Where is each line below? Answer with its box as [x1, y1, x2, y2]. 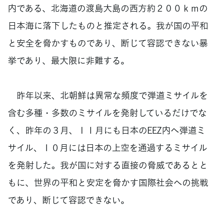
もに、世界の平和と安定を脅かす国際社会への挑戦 [8, 175, 208, 189]
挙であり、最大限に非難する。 [8, 53, 129, 67]
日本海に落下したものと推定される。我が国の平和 [8, 18, 208, 32]
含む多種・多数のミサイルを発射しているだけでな [8, 106, 207, 119]
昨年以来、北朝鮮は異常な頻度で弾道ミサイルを [8, 88, 208, 102]
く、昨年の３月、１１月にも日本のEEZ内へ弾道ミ [8, 123, 205, 137]
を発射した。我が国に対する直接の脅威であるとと [8, 158, 208, 171]
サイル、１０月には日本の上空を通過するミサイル [8, 140, 207, 154]
